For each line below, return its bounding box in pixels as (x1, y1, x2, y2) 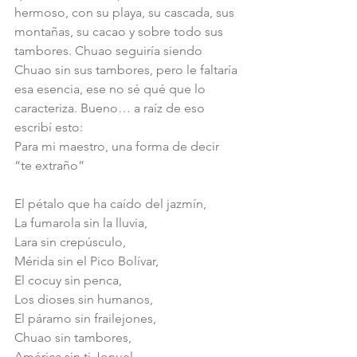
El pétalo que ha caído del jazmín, (14, 196, 206, 211)
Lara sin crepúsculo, (14, 234, 126, 249)
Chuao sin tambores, (14, 330, 131, 345)
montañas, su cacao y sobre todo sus (14, 24, 226, 39)
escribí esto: (14, 120, 83, 135)
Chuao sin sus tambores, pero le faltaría (14, 62, 241, 77)
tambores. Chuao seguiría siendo (14, 43, 206, 58)
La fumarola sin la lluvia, (14, 215, 147, 230)
